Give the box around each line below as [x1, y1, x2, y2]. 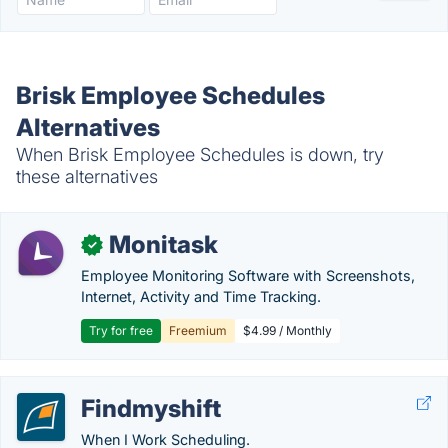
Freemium [169, 323, 227, 338]
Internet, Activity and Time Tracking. [81, 288, 321, 305]
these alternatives [16, 166, 158, 187]
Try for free [89, 323, 153, 338]
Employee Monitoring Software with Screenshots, [81, 267, 415, 284]
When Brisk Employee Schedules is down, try [16, 144, 384, 165]
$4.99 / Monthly [243, 323, 332, 338]
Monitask [109, 230, 218, 259]
